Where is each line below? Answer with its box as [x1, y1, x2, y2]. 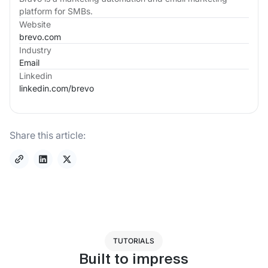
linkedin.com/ [19, 83, 71, 93]
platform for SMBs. [19, 5, 93, 16]
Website [19, 19, 51, 29]
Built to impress [79, 252, 189, 267]
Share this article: [10, 129, 86, 141]
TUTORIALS [113, 236, 155, 245]
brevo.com [19, 31, 61, 42]
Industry [19, 44, 51, 55]
